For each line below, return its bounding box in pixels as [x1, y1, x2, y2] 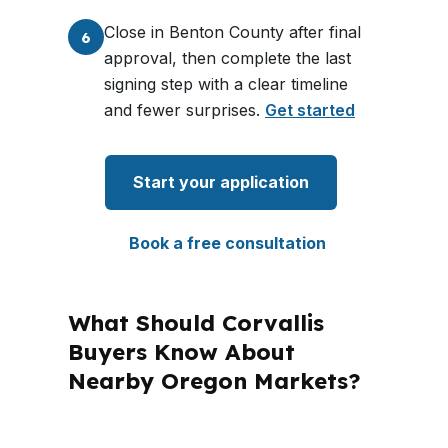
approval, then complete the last [104, 48, 351, 68]
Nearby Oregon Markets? [68, 367, 361, 395]
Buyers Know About [68, 338, 295, 366]
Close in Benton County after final [104, 22, 361, 42]
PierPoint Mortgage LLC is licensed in [68, 420, 362, 440]
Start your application [133, 172, 309, 192]
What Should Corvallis [68, 309, 324, 337]
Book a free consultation [128, 233, 326, 253]
